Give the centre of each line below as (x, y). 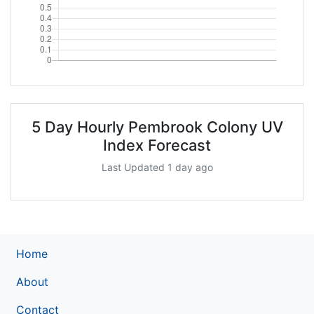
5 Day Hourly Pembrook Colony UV (157, 127)
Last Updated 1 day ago (157, 167)
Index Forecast (157, 145)
